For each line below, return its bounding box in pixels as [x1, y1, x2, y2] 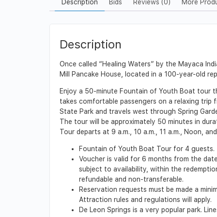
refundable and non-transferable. [79, 175, 184, 184]
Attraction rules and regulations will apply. [79, 196, 212, 204]
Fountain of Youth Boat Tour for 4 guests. [79, 145, 215, 153]
